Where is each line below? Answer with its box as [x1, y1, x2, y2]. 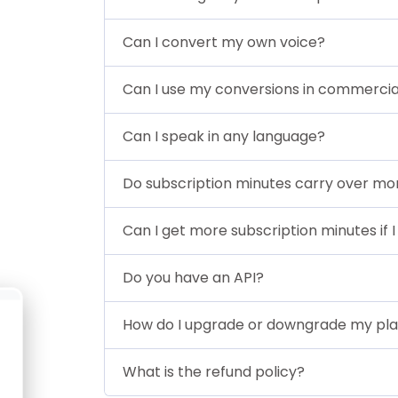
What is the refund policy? [123, 361, 305, 382]
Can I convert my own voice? [123, 31, 325, 52]
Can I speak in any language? [123, 125, 325, 147]
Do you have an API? [123, 267, 264, 288]
